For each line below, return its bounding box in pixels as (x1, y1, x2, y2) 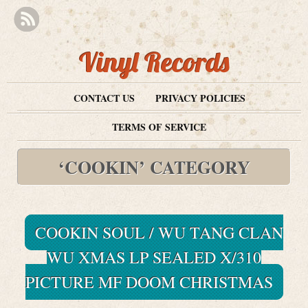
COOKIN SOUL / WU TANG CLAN (35, 221, 283, 243)
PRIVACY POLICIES (155, 91, 245, 105)
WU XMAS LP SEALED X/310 (47, 246, 261, 268)
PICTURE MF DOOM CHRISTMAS (25, 271, 273, 293)
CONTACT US (73, 91, 135, 105)
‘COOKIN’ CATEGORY (58, 154, 250, 180)
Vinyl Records (78, 45, 230, 79)
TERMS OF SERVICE (112, 120, 206, 134)
